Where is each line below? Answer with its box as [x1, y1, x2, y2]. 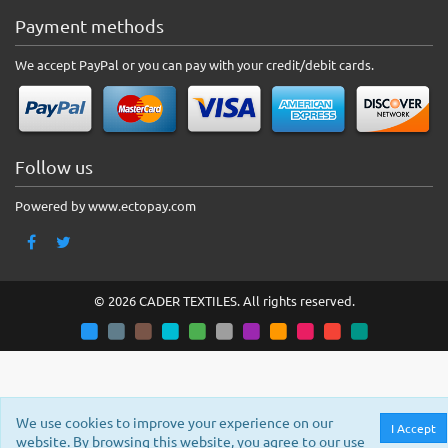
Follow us [15, 155, 93, 177]
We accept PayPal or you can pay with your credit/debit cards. [15, 56, 374, 74]
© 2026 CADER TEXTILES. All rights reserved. [93, 291, 355, 309]
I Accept [391, 420, 436, 436]
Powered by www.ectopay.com [15, 196, 196, 214]
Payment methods [15, 15, 164, 37]
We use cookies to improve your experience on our [16, 413, 333, 431]
